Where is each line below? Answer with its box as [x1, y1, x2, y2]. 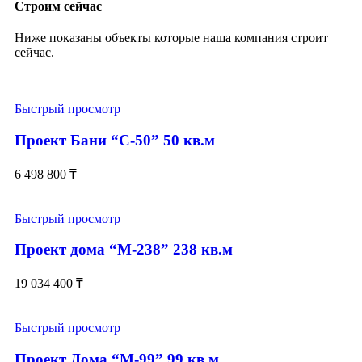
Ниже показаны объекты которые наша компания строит [15, 31, 328, 45]
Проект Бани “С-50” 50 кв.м [15, 131, 215, 149]
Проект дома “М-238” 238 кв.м [15, 241, 233, 259]
